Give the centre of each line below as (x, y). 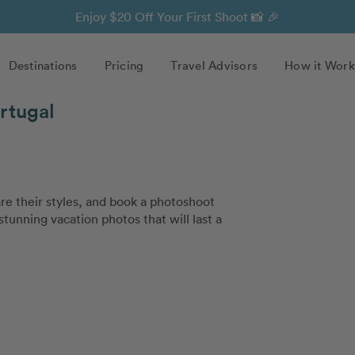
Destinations (43, 65)
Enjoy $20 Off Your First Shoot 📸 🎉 (177, 17)
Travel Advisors (214, 65)
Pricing (124, 65)
